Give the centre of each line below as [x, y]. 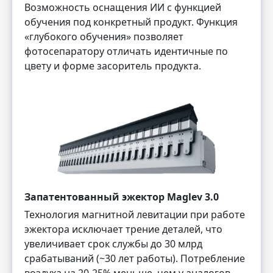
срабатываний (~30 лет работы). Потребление [135, 258]
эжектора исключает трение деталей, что [123, 229]
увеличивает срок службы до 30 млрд [113, 243]
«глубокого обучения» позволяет [104, 37]
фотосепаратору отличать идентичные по [126, 51]
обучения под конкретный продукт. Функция [131, 22]
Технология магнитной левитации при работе [135, 214]
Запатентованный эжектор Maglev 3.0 [122, 197]
